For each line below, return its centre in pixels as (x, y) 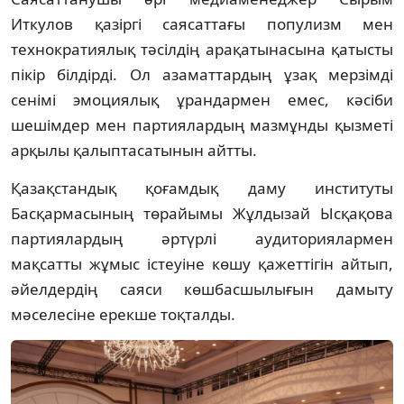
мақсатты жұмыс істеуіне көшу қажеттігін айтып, (202, 264)
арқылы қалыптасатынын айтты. (134, 151)
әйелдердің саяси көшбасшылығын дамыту (202, 289)
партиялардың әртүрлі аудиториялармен (202, 239)
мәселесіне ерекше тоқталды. (123, 315)
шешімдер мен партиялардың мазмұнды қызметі (202, 125)
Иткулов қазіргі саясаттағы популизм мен (202, 24)
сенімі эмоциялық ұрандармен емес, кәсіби (202, 100)
